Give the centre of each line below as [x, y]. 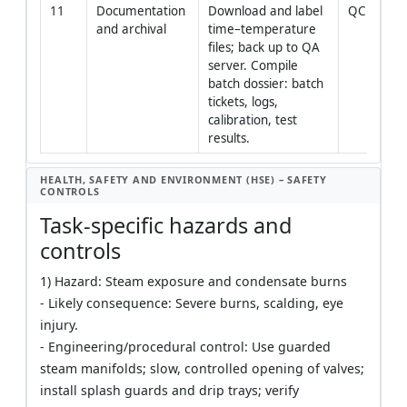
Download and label [265, 10]
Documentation [140, 10]
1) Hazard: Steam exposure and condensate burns [194, 282]
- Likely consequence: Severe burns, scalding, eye [192, 303]
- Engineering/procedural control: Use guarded [186, 347]
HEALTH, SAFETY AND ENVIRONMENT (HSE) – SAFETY [184, 180]
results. [228, 138]
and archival [131, 29]
